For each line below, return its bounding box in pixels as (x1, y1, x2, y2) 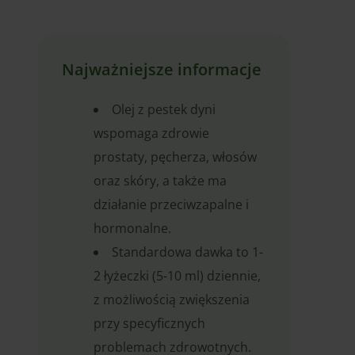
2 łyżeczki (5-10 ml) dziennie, (94, 267, 261, 285)
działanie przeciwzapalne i (94, 196, 249, 214)
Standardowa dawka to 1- (112, 243, 263, 261)
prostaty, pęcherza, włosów (94, 148, 257, 166)
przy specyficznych (94, 315, 205, 333)
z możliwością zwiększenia (94, 291, 250, 309)
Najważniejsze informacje (62, 59, 261, 81)
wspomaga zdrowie (94, 124, 209, 143)
